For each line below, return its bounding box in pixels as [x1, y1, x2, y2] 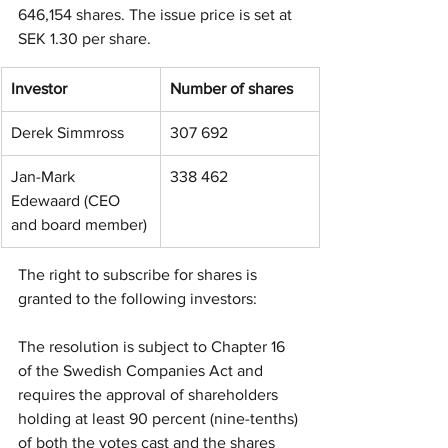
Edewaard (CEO [11, 192, 124, 209]
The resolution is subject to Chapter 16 [18, 338, 289, 355]
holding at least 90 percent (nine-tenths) [18, 410, 302, 427]
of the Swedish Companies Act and [18, 362, 267, 379]
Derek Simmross [11, 124, 124, 141]
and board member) [11, 216, 147, 233]
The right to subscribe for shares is [18, 266, 261, 283]
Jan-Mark [11, 168, 79, 185]
